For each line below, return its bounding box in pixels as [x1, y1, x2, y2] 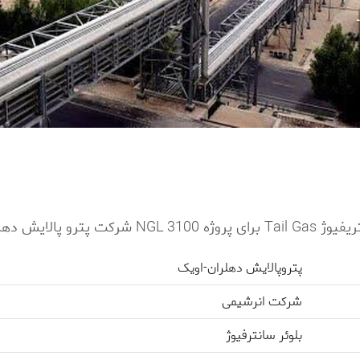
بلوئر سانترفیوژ [226, 324, 302, 346]
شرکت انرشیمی [222, 290, 302, 313]
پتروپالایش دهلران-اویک [178, 256, 302, 279]
